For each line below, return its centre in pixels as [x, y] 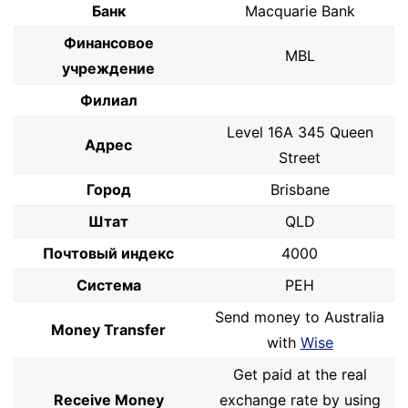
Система [108, 285]
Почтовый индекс [108, 253]
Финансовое [108, 43]
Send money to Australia [300, 317]
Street [300, 158]
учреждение [108, 68]
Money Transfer [108, 330]
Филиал [108, 100]
